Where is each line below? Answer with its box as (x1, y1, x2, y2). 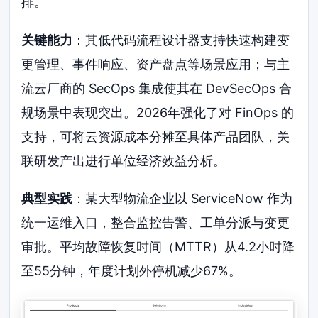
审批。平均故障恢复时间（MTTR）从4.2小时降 (21, 239, 295, 255)
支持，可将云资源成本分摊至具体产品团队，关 (21, 128, 290, 144)
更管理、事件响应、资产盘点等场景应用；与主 (21, 56, 290, 72)
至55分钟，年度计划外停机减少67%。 (21, 263, 242, 279)
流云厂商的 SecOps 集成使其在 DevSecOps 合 (21, 80, 292, 96)
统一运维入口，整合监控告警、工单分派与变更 (21, 215, 290, 231)
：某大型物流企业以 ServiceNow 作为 (72, 191, 293, 207)
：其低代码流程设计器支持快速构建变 (72, 32, 290, 48)
